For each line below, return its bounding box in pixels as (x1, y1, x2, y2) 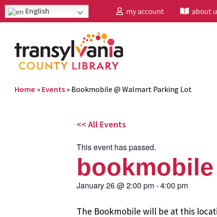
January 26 (77, 179, 115, 191)
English (24, 6, 49, 15)
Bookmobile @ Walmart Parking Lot (71, 84, 192, 94)
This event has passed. (77, 141, 156, 153)
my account (123, 6, 164, 16)
